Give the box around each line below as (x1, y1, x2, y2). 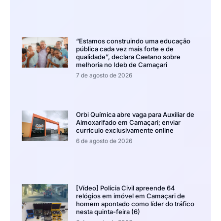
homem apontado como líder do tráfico (75, 199, 194, 208)
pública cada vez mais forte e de (75, 45, 174, 53)
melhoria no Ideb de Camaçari (75, 61, 167, 69)
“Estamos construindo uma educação (75, 37, 190, 45)
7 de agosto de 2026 (75, 72, 132, 79)
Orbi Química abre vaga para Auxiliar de (75, 110, 194, 119)
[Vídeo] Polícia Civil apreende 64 (75, 184, 175, 192)
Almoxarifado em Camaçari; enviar (75, 118, 181, 127)
